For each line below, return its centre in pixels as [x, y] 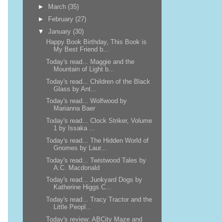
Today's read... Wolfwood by [86, 101]
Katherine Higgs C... [82, 187]
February [62, 19]
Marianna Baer [74, 109]
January [61, 31]
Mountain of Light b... [84, 69]
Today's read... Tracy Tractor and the [99, 199]
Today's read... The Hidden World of [97, 140]
